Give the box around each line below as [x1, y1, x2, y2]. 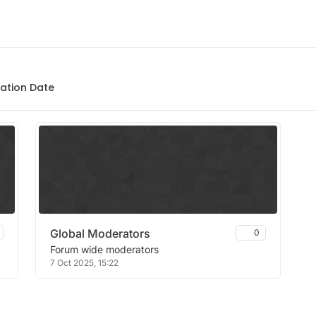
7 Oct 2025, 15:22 [50, 257, 119, 268]
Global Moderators [50, 226, 150, 241]
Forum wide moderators [50, 243, 159, 255]
